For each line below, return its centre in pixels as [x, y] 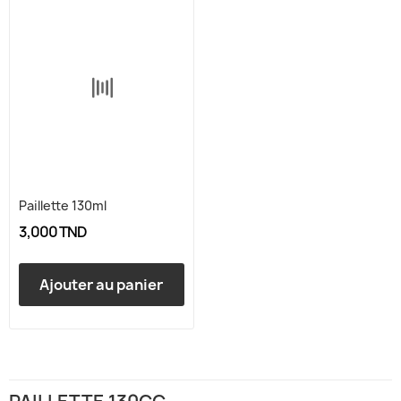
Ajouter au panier [102, 284]
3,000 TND [53, 231]
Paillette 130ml [63, 205]
